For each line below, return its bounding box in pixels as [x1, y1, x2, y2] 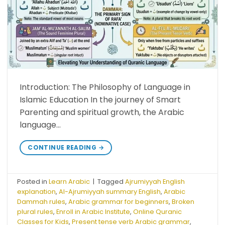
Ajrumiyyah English [125, 177, 185, 186]
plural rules [17, 207, 54, 216]
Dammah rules [17, 197, 66, 206]
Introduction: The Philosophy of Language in [20, 81, 190, 93]
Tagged [97, 177, 126, 186]
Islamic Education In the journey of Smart [20, 93, 181, 105]
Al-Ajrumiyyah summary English [59, 187, 161, 196]
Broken [172, 197, 195, 206]
